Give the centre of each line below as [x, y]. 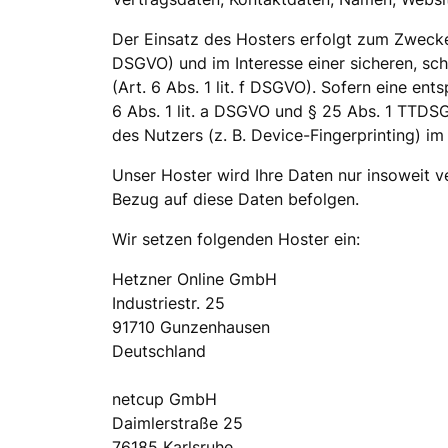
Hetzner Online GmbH [194, 278]
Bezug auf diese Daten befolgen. [235, 198]
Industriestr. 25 [168, 302]
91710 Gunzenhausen [191, 326]
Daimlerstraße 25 [177, 422]
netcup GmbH [164, 398]
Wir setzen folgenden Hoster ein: [236, 238]
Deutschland [159, 350]
